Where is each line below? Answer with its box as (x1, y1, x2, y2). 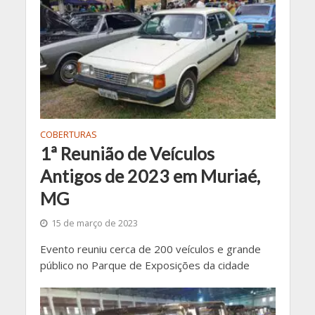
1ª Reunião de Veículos (39, 142, 214, 164)
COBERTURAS (39, 128, 97, 141)
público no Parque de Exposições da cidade (39, 257, 250, 272)
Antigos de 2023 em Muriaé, (39, 165, 260, 186)
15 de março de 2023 (51, 217, 138, 229)
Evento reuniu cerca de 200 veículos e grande (39, 241, 261, 256)
